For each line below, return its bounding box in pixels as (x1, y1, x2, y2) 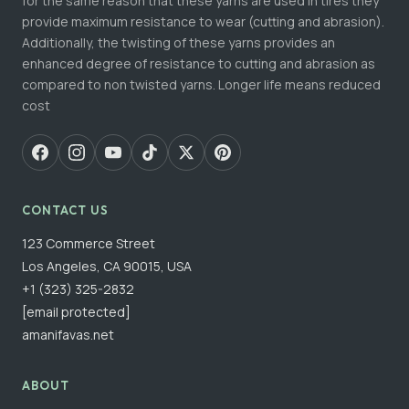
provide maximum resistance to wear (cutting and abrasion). (22, 12, 384, 30)
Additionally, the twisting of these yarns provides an (22, 33, 335, 51)
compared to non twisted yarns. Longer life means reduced (22, 75, 381, 93)
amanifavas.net (22, 325, 114, 343)
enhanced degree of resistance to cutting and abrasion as (22, 54, 375, 72)
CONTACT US (22, 202, 110, 217)
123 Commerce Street (22, 234, 155, 252)
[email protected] (22, 302, 131, 320)
